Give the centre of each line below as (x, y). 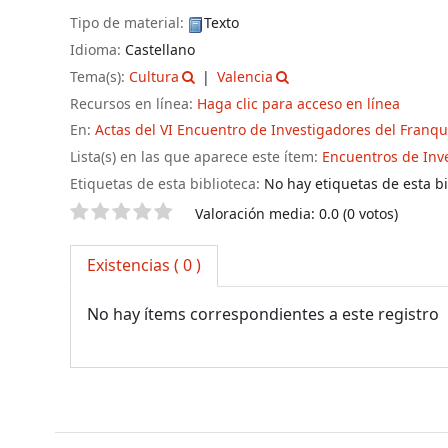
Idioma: (97, 50)
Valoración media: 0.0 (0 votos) (296, 214)
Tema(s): (99, 77)
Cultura (154, 77)
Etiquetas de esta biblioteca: (165, 184)
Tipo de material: (129, 24)
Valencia (244, 77)
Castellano (160, 50)
